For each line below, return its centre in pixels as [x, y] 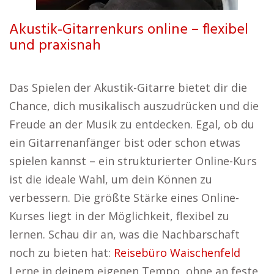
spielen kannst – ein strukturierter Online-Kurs [133, 161]
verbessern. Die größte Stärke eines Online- [124, 198]
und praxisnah [55, 46]
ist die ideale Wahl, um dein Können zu [111, 179]
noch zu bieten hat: [61, 253]
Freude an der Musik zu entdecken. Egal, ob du [132, 124]
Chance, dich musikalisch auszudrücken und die [134, 106]
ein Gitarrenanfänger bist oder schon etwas [125, 143]
